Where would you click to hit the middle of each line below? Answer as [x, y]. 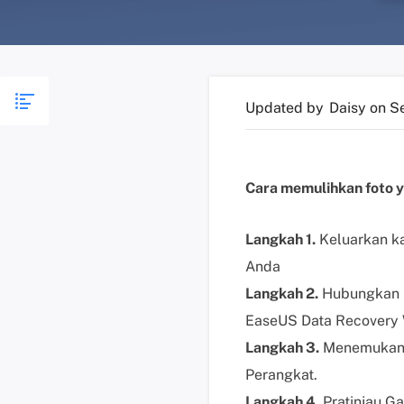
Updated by [286, 108]
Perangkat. [281, 375]
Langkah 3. [282, 348]
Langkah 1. [280, 239]
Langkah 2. [282, 294]
